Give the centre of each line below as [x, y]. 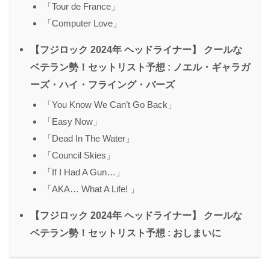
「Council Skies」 [79, 155]
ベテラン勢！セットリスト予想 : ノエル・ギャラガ [140, 67]
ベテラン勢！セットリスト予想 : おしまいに [126, 232]
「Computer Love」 [82, 23]
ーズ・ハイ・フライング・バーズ [102, 84]
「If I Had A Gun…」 [84, 172]
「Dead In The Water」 [89, 138]
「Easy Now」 [72, 121]
